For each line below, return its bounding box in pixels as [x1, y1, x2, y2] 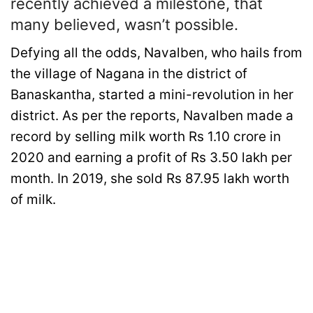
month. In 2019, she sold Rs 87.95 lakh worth [10, 170, 289, 187]
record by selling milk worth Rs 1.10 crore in [10, 129, 281, 145]
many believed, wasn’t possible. [10, 15, 238, 34]
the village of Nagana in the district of [10, 66, 247, 82]
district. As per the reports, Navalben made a [10, 108, 293, 124]
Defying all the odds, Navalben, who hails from [10, 45, 303, 61]
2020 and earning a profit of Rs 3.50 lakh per [10, 150, 292, 166]
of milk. [10, 191, 56, 208]
